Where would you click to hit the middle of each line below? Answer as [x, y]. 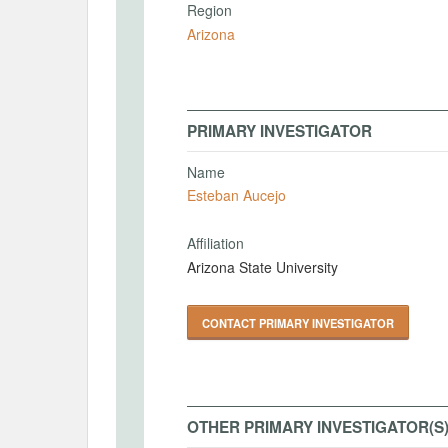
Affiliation [215, 243]
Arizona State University [262, 266]
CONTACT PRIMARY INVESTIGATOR [298, 322]
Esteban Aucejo [236, 195]
